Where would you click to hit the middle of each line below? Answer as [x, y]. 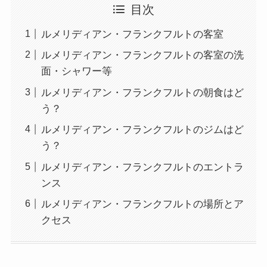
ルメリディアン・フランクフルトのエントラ [142, 167]
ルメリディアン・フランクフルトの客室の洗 [142, 55]
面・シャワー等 [76, 72]
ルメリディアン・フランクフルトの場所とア [142, 204]
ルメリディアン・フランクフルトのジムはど [142, 130]
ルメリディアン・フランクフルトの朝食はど [142, 92]
